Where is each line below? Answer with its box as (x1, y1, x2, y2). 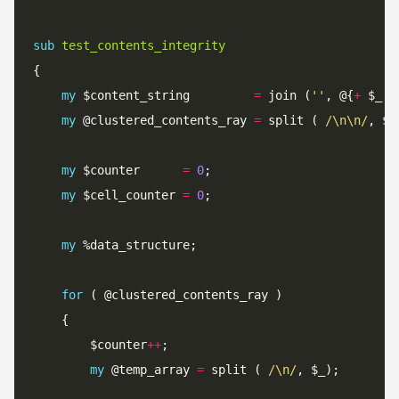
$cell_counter (76, 188, 183, 202)
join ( (261, 88, 311, 102)
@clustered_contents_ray (76, 113, 254, 127)
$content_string (76, 88, 254, 102)
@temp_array (104, 362, 197, 377)
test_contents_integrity (61, 38, 225, 53)
